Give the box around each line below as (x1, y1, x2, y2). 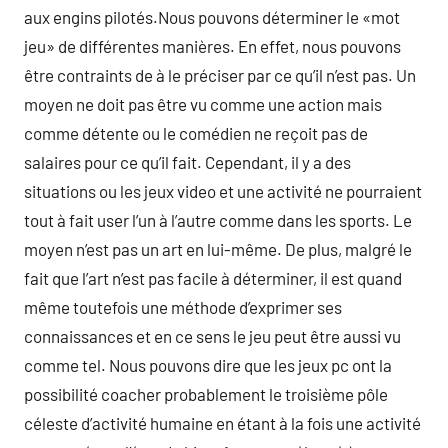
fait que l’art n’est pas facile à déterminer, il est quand (24, 268, 402, 288)
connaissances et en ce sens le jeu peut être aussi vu (24, 326, 401, 346)
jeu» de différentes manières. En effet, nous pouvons (24, 36, 401, 56)
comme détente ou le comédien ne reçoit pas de (24, 123, 368, 143)
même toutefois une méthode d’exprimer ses (24, 297, 342, 317)
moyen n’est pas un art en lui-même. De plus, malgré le (24, 239, 412, 259)
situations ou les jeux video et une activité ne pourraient (24, 181, 422, 201)
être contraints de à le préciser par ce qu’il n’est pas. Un (24, 65, 416, 85)
